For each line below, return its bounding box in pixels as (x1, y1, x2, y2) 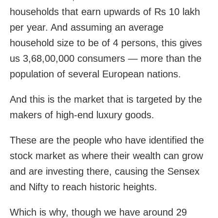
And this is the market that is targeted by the (10, 93, 202, 105)
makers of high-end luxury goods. (10, 109, 154, 120)
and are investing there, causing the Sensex (10, 165, 200, 177)
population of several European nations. (10, 68, 181, 79)
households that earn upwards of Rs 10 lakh (10, 6, 200, 17)
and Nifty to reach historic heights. (10, 181, 157, 192)
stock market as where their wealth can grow (10, 150, 203, 161)
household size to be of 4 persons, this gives (10, 37, 202, 48)
